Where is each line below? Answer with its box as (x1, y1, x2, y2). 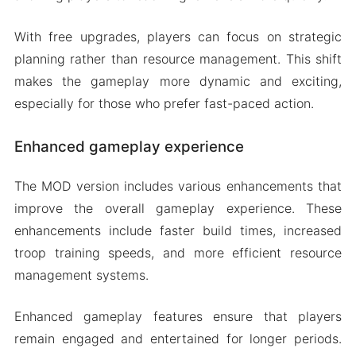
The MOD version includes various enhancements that (14, 177, 342, 194)
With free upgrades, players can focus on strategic (14, 29, 342, 45)
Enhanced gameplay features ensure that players (14, 308, 342, 324)
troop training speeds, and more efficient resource (14, 244, 342, 261)
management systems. (14, 266, 149, 283)
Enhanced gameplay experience (14, 137, 244, 157)
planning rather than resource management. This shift (14, 51, 342, 68)
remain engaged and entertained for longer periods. (14, 330, 342, 346)
